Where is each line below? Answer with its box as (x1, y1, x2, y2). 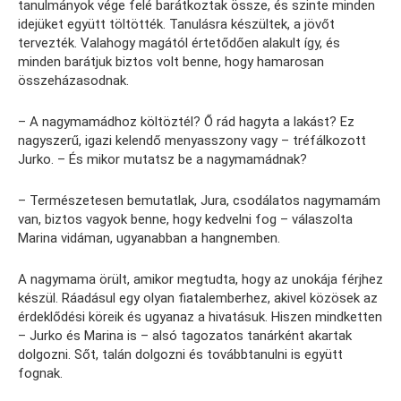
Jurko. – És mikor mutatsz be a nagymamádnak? (18, 150, 307, 167)
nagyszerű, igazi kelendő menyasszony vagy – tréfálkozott (18, 132, 366, 149)
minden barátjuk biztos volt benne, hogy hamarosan (18, 53, 324, 70)
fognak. (18, 364, 63, 381)
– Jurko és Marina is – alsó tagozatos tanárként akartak (18, 327, 352, 344)
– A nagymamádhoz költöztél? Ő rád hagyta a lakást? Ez (18, 113, 354, 130)
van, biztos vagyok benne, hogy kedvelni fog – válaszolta (18, 210, 353, 227)
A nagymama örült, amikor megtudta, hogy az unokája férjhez (18, 270, 383, 287)
